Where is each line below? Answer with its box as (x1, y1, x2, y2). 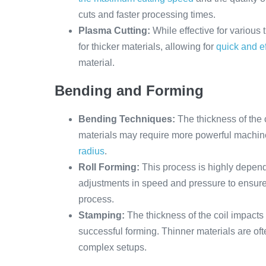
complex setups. (78, 242, 147, 252)
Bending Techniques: (78, 114, 175, 124)
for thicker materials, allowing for (78, 42, 216, 52)
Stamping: (78, 210, 125, 220)
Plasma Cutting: (78, 26, 150, 36)
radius (78, 146, 104, 156)
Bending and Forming (55, 83, 204, 99)
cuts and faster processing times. (78, 9, 216, 20)
